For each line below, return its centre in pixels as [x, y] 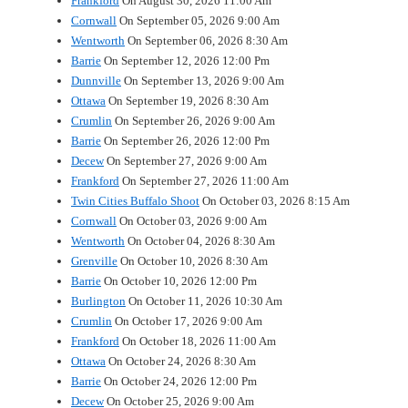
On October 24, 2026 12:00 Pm [179, 381]
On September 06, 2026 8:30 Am [206, 40]
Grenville [94, 260]
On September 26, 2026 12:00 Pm [185, 140]
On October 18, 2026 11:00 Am [198, 341]
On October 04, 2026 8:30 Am [200, 240]
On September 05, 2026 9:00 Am [198, 20]
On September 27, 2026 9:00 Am [185, 160]
